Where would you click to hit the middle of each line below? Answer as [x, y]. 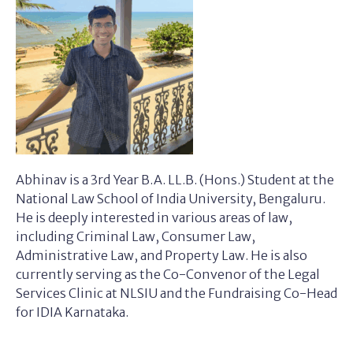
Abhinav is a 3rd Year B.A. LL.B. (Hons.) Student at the [175, 180]
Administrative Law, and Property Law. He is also [162, 255]
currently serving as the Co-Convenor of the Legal [168, 274]
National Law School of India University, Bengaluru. [171, 199]
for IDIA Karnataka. [72, 312]
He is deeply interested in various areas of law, [154, 217]
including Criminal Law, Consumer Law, [136, 236]
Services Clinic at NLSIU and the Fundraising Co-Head [176, 293]
